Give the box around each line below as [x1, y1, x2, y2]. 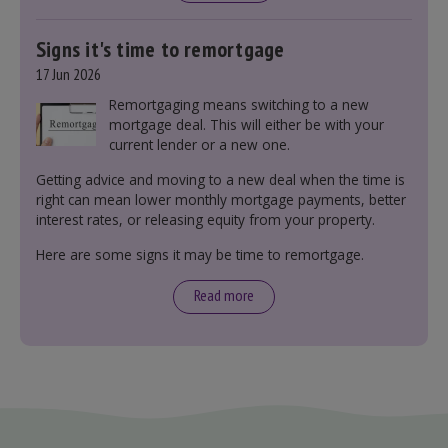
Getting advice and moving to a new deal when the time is [36, 170, 405, 189]
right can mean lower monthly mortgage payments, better [36, 190, 406, 209]
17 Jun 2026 [36, 64, 101, 84]
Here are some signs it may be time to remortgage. [36, 245, 364, 264]
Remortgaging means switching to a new [108, 95, 369, 114]
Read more [194, 285, 254, 305]
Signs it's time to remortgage [36, 35, 285, 63]
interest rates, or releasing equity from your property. [36, 210, 375, 229]
